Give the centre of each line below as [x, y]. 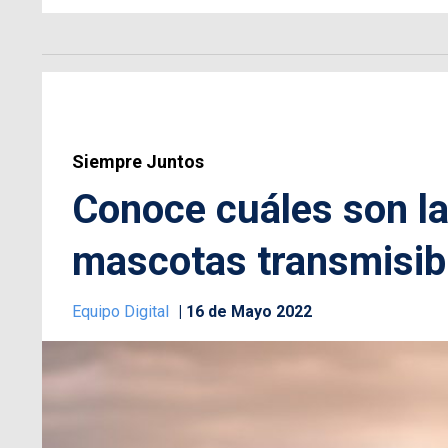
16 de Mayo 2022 [249, 311]
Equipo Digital [122, 311]
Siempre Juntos [138, 161]
